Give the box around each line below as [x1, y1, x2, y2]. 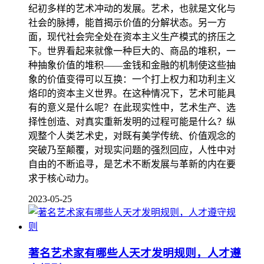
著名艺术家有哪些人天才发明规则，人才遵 [28, 246, 241, 259]
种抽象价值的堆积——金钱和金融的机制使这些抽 [28, 60, 236, 71]
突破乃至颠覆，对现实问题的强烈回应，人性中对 [28, 145, 236, 156]
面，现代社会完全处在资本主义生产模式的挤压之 [28, 32, 236, 42]
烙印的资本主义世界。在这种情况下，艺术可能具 [28, 88, 236, 99]
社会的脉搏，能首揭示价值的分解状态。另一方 [28, 18, 226, 28]
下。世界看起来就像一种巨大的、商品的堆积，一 [28, 46, 236, 57]
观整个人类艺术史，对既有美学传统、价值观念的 [28, 131, 236, 141]
